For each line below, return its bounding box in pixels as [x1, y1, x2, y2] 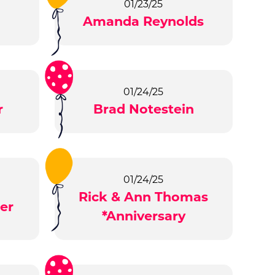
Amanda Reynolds [83, 14, 204, 29]
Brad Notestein [93, 101, 194, 117]
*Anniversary [101, 208, 185, 224]
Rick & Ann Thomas [79, 189, 209, 205]
